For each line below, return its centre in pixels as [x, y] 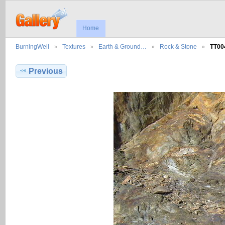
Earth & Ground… [123, 47]
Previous [46, 71]
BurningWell [32, 47]
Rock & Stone [178, 47]
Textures [74, 47]
